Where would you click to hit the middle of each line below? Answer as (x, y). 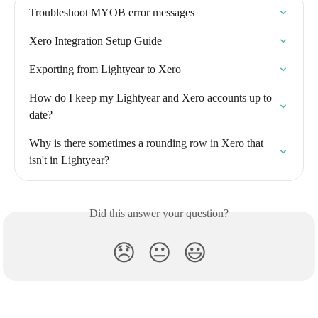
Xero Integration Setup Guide (95, 41)
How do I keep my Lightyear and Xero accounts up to (152, 98)
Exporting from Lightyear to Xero (105, 70)
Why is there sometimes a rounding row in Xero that (148, 143)
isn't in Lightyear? (69, 160)
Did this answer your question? (159, 214)
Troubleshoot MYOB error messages (112, 13)
